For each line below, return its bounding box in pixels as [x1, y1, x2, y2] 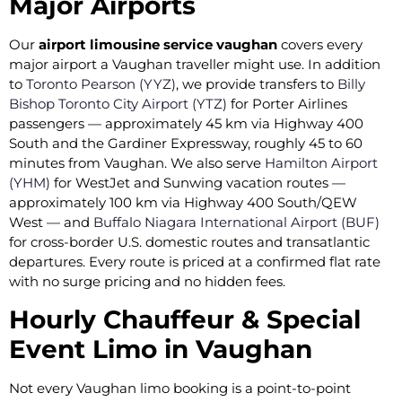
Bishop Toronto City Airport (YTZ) [9, 95, 227, 113]
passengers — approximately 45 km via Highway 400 [9, 115, 363, 133]
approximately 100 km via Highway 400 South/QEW [9, 194, 357, 212]
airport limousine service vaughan [39, 36, 277, 54]
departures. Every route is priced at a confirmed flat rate [9, 253, 380, 271]
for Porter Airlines [227, 95, 347, 113]
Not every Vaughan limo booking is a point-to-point [9, 379, 351, 397]
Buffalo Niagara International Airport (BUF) [93, 214, 380, 232]
